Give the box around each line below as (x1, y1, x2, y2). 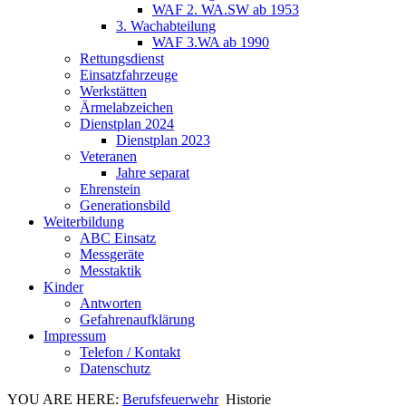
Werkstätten (80, 83, 147, 99)
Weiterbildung (43, 214, 124, 229)
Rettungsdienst (80, 51, 164, 66)
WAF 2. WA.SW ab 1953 (152, 2, 299, 17)
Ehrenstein (80, 181, 140, 197)
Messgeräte (80, 246, 144, 262)
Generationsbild (80, 198, 170, 213)
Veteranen (80, 149, 137, 164)
